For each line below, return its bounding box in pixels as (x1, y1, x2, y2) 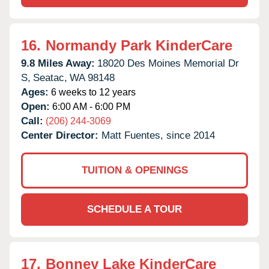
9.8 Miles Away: (21, 57, 95, 69)
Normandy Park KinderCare (46, 37, 232, 53)
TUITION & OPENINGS (81, 164, 188, 176)
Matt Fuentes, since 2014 (101, 129, 215, 141)
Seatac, (33, 71, 67, 83)
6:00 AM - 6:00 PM (50, 101, 130, 112)
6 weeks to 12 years (49, 86, 136, 97)
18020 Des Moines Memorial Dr (97, 57, 239, 69)
